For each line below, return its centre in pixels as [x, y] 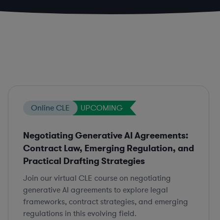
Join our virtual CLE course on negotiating [97, 178]
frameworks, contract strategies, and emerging [106, 202]
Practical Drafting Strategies [84, 161]
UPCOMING [102, 108]
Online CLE [50, 108]
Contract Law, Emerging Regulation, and [109, 148]
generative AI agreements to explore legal [96, 190]
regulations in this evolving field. [80, 213]
